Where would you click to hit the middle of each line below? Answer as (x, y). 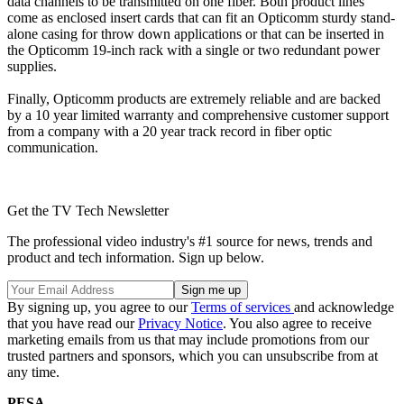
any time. (33, 372)
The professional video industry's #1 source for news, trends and (190, 241)
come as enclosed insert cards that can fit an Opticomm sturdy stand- (201, 17)
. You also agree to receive (297, 323)
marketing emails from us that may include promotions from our (188, 339)
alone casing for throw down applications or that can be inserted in (196, 33)
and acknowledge (344, 307)
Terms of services (243, 307)
